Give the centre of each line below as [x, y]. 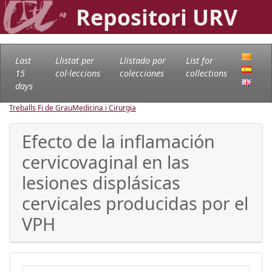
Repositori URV [157, 17]
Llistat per [74, 60]
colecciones [141, 73]
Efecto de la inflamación [118, 141]
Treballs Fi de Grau [41, 107]
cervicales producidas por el [135, 203]
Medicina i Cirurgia [104, 107]
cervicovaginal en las [106, 161]
